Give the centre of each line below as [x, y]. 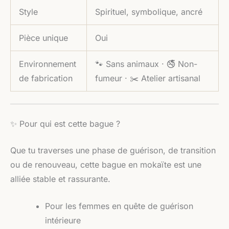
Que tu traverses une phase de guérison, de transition [113, 150]
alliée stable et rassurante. [60, 179]
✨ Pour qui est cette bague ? [65, 123]
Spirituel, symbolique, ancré [149, 12]
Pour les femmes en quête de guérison [119, 206]
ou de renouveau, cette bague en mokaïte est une [106, 164]
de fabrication [46, 78]
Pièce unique [43, 38]
